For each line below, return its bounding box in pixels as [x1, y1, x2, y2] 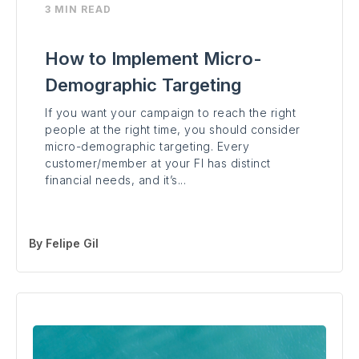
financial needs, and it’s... [45, 173, 186, 188]
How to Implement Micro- [45, 48, 262, 70]
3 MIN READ [45, 3, 111, 16]
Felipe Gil [46, 236, 99, 251]
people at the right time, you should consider [45, 123, 301, 137]
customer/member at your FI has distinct [45, 156, 271, 171]
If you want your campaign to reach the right [45, 106, 296, 120]
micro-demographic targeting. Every [45, 139, 249, 154]
